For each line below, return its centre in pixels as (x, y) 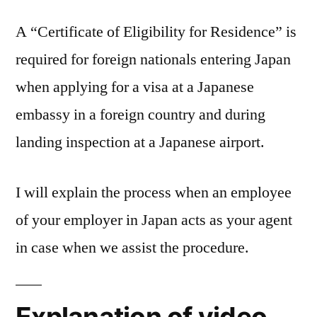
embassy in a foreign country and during (140, 115)
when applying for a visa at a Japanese (135, 87)
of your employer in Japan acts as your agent (154, 220)
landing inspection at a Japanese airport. (140, 143)
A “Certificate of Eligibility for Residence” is (156, 32)
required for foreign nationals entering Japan (153, 60)
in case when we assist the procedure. (132, 248)
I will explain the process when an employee (154, 193)
